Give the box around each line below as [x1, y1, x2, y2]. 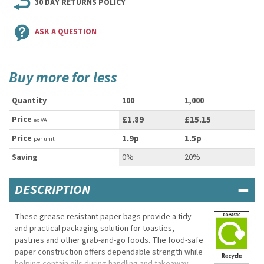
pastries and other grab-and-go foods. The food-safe [15, 235, 203, 246]
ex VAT [34, 115, 49, 124]
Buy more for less [9, 67, 117, 88]
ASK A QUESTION [35, 26, 97, 38]
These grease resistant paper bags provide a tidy [15, 211, 192, 223]
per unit [34, 134, 55, 143]
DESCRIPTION [15, 180, 90, 199]
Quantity [12, 95, 47, 107]
